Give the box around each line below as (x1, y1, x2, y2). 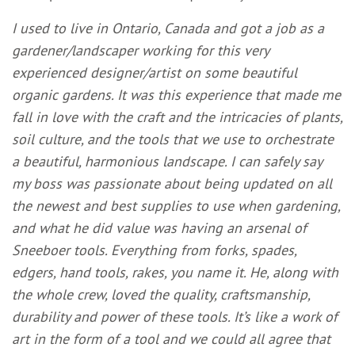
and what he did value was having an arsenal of (12, 218, 307, 237)
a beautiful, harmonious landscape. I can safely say (12, 151, 323, 170)
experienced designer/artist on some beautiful (12, 63, 298, 82)
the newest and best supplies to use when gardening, (12, 196, 341, 215)
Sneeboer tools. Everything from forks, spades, (12, 240, 297, 259)
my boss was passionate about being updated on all (12, 174, 333, 193)
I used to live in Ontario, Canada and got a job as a (12, 18, 325, 37)
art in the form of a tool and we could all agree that (12, 329, 331, 348)
